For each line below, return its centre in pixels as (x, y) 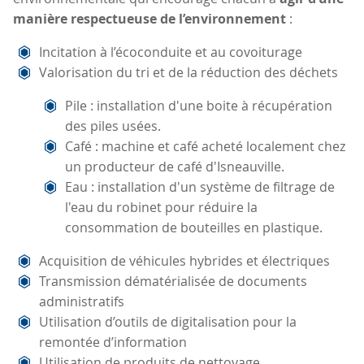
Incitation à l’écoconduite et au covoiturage (171, 52)
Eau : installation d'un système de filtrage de (200, 186)
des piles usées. (113, 126)
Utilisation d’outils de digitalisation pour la (168, 321)
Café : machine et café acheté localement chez (205, 146)
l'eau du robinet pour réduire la (161, 207)
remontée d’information (113, 342)
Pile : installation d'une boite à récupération (199, 105)
